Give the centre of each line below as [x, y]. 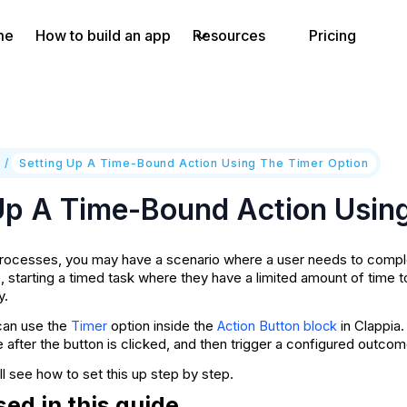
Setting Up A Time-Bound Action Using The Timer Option [194, 163]
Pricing [333, 35]
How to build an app [103, 35]
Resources [229, 35]
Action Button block [277, 326]
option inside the [162, 326]
